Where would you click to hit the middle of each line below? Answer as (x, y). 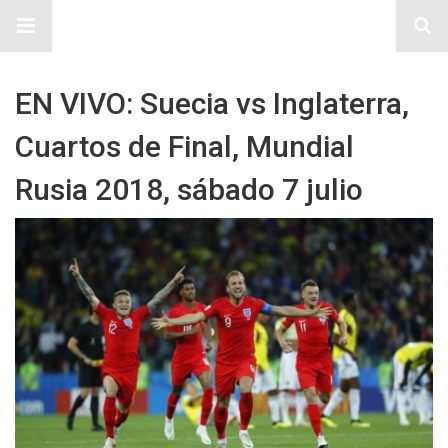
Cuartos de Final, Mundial (184, 146)
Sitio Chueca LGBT (224, 26)
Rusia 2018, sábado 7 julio (189, 189)
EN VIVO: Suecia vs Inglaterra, (212, 103)
